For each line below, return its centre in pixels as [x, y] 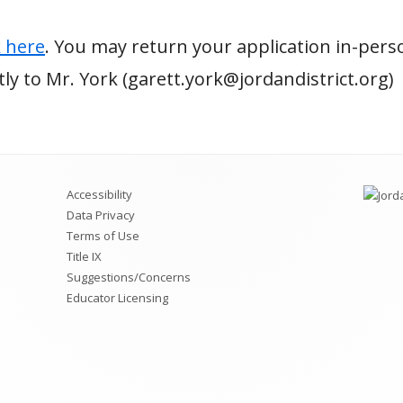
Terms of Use [103, 236]
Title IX [85, 256]
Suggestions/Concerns [129, 277]
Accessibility [100, 194]
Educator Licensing [118, 298]
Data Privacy [101, 215]
